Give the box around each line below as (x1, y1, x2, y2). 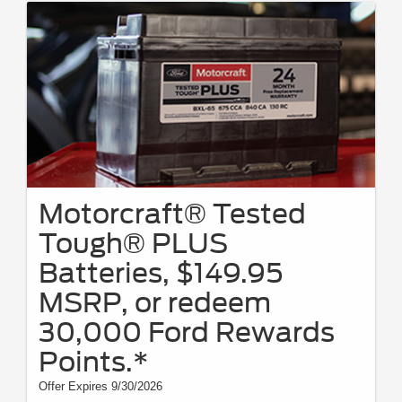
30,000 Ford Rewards (39, 316, 335, 349)
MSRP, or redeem (39, 286, 271, 319)
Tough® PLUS (39, 227, 228, 260)
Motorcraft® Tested (39, 197, 306, 231)
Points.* (39, 345, 149, 379)
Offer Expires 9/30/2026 (39, 380, 162, 394)
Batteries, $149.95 (39, 257, 283, 290)
